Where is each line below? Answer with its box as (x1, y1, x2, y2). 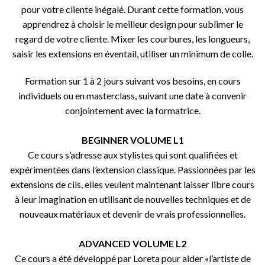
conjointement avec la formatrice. (64, 104, 201, 116)
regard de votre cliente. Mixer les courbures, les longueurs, (15, 33, 250, 45)
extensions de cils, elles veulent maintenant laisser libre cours (11, 178, 254, 190)
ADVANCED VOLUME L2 (79, 237, 186, 249)
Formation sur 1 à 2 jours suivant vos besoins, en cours (24, 75, 241, 86)
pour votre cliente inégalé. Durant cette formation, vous (21, 4, 244, 15)
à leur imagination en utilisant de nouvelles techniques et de (14, 193, 251, 205)
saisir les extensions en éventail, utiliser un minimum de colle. (12, 48, 253, 60)
